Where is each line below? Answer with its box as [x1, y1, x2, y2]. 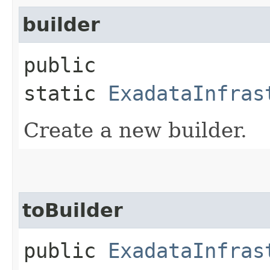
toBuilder [22, 199, 123, 221]
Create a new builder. [24, 118, 247, 142]
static [24, 81, 108, 105]
